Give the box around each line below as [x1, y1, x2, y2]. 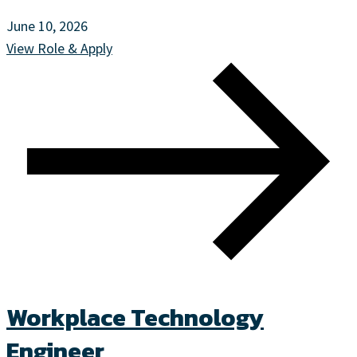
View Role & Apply [6, 39, 112, 58]
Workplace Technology [6, 299, 264, 335]
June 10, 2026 [6, 17, 88, 36]
